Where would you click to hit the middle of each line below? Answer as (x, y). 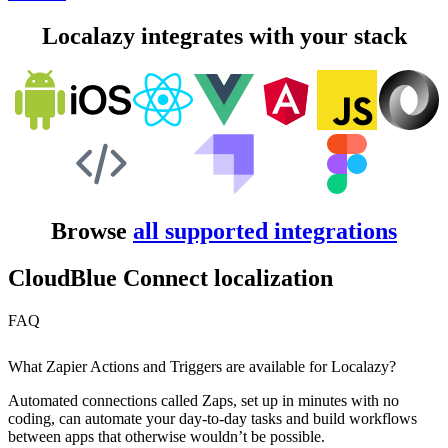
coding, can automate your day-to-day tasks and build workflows (212, 418)
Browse (92, 231)
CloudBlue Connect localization (170, 277)
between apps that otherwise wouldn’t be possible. (166, 436)
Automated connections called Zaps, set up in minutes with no (203, 400)
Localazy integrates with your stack (224, 36)
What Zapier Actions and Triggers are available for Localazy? (202, 366)
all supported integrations (265, 231)
